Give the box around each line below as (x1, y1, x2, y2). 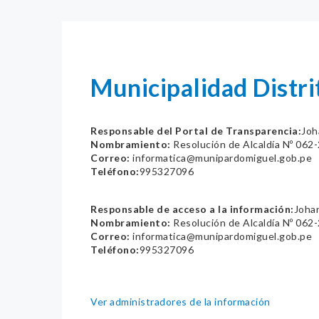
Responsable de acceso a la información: (90, 203, 294, 215)
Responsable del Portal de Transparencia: (90, 125, 301, 137)
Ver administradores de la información (90, 296, 271, 308)
